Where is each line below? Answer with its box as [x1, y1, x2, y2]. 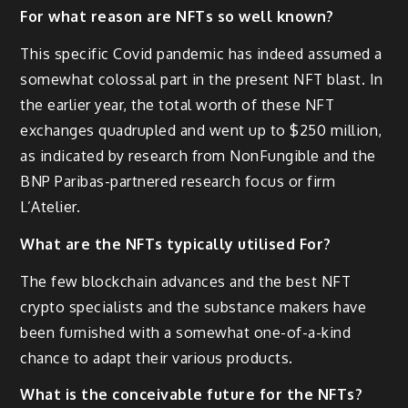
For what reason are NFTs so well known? [20, 7, 334, 26]
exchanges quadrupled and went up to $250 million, [20, 120, 382, 139]
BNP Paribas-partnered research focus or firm [20, 171, 336, 190]
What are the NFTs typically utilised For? [20, 234, 331, 253]
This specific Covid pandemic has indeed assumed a [20, 44, 382, 63]
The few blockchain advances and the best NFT [20, 271, 352, 291]
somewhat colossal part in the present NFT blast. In [20, 69, 383, 88]
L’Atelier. [20, 197, 81, 216]
